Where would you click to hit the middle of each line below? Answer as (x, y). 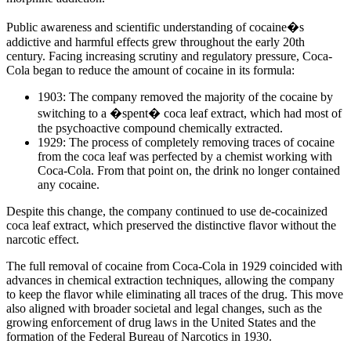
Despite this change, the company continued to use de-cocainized (167, 212)
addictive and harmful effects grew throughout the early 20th (156, 42)
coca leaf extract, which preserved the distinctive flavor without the (171, 226)
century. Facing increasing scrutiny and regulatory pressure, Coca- (169, 56)
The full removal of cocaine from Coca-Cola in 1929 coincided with (174, 266)
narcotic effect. (43, 240)
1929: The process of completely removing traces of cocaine (186, 143)
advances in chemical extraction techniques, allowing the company (170, 280)
